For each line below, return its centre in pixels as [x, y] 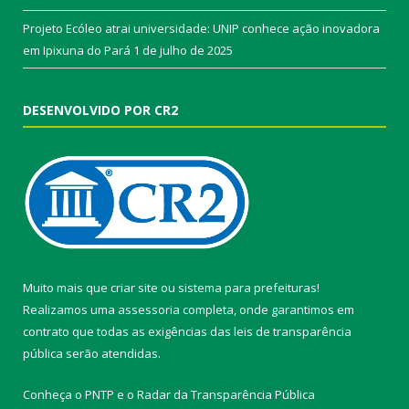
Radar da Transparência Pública [226, 394]
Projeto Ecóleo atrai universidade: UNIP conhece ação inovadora [201, 28]
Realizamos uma [70, 309]
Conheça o [54, 394]
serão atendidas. [112, 353]
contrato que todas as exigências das [128, 331]
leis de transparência [293, 331]
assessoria [149, 309]
